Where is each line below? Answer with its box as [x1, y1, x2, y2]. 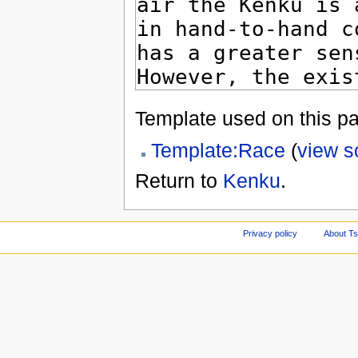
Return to [134, 169, 223, 192]
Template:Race [150, 138, 285, 161]
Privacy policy [243, 229, 298, 239]
